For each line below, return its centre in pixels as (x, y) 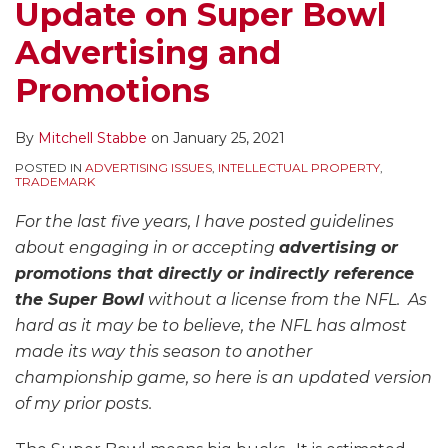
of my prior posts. (83, 404)
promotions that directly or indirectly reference (214, 274)
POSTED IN (50, 168)
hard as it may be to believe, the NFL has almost (211, 326)
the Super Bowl (79, 300)
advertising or (338, 248)
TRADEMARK (55, 182)
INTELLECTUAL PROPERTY (299, 168)
